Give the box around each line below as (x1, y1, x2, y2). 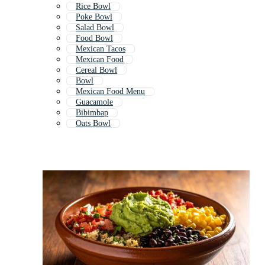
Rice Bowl (76, 2, 111, 11)
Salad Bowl (76, 23, 114, 33)
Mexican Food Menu (76, 87, 145, 96)
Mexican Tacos (76, 44, 125, 54)
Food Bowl (76, 34, 113, 43)
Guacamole (76, 98, 113, 107)
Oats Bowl (76, 119, 111, 128)
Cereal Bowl (76, 66, 117, 75)
